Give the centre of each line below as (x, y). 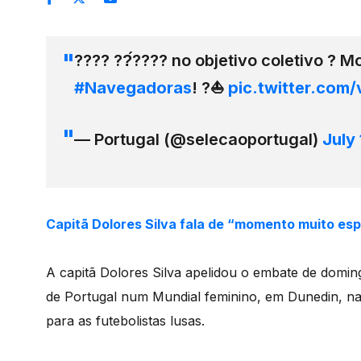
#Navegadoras (133, 88)
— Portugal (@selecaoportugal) (198, 139)
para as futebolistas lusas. (125, 321)
